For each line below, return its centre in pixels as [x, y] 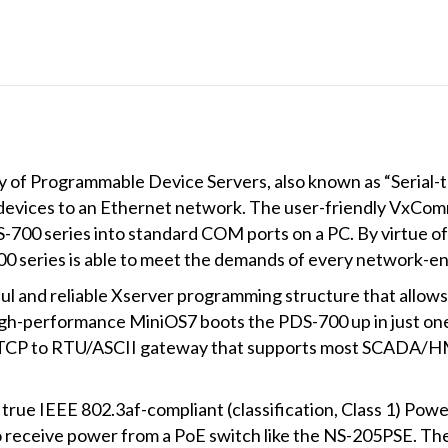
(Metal [196, 183]
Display [198, 157]
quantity [203, 235]
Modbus [202, 53]
